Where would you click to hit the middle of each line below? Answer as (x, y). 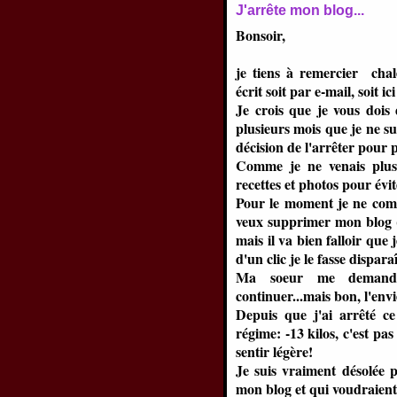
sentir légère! (274, 351)
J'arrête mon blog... (300, 10)
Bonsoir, (261, 35)
